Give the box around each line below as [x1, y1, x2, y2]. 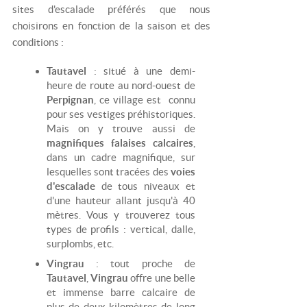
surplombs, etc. [46, 238, 114, 250]
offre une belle [130, 271, 195, 284]
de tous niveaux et [101, 180, 195, 193]
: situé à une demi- [93, 65, 195, 77]
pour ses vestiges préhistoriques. [46, 108, 195, 121]
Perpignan [46, 94, 94, 106]
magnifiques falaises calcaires [46, 137, 193, 149]
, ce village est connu [93, 94, 195, 106]
